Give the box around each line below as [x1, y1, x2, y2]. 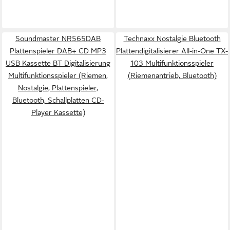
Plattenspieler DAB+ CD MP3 [10, 47, 106, 55]
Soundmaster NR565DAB [15, 34, 101, 43]
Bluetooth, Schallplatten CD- [12, 96, 104, 104]
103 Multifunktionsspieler [130, 59, 214, 67]
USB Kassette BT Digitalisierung [6, 59, 110, 67]
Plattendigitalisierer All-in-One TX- [116, 47, 228, 55]
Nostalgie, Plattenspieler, [18, 84, 98, 92]
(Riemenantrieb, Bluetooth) [127, 71, 217, 80]
